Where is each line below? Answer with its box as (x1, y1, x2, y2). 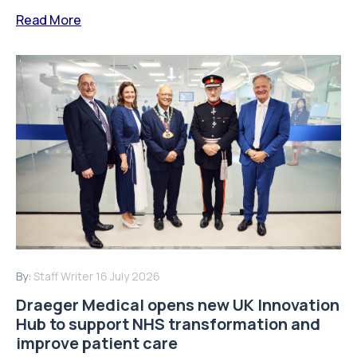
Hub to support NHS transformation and (16, 313, 320, 335)
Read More (16, 10, 81, 29)
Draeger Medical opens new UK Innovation (16, 294, 339, 316)
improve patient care (16, 332, 178, 355)
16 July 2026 (96, 269, 160, 284)
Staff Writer (33, 269, 93, 284)
